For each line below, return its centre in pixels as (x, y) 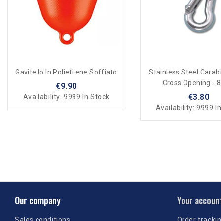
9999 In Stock (87, 97)
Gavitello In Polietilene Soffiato (66, 72)
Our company (38, 200)
